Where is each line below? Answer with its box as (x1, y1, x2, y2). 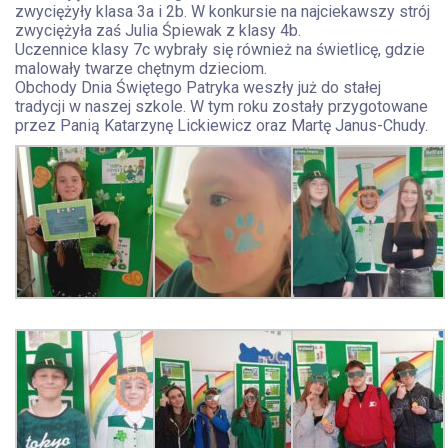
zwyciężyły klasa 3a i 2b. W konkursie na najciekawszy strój (15, 2, 430, 21)
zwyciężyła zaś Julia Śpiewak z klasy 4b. (15, 21, 301, 40)
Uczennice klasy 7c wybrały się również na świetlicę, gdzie (15, 40, 425, 59)
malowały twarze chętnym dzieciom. (15, 59, 267, 78)
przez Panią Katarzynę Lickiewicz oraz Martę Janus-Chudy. (15, 116, 428, 135)
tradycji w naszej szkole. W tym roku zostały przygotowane (15, 97, 428, 116)
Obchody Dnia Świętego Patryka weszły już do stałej (15, 78, 381, 97)
